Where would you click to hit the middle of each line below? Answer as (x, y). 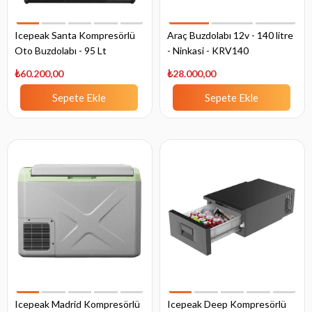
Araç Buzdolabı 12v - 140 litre (230, 36)
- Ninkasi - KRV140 (208, 51)
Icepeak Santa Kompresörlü (75, 36)
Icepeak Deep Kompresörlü (227, 304)
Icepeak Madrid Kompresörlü (77, 304)
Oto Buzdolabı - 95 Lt (61, 51)
